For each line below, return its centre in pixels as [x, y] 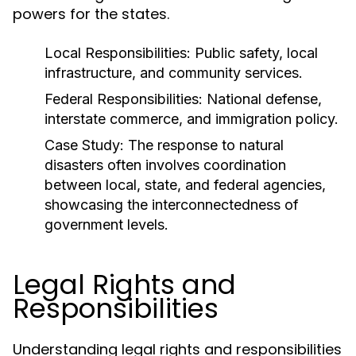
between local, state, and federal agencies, [185, 185]
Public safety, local [254, 53]
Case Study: [84, 145]
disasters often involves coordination [165, 165]
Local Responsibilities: [118, 53]
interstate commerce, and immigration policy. [192, 119]
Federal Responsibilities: [124, 99]
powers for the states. [91, 14]
